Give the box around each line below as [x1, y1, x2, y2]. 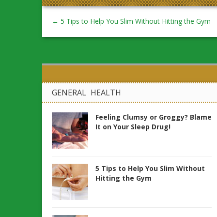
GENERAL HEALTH [52, 87, 121, 98]
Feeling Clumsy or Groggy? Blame [95, 112, 212, 122]
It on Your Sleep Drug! [95, 122, 170, 131]
